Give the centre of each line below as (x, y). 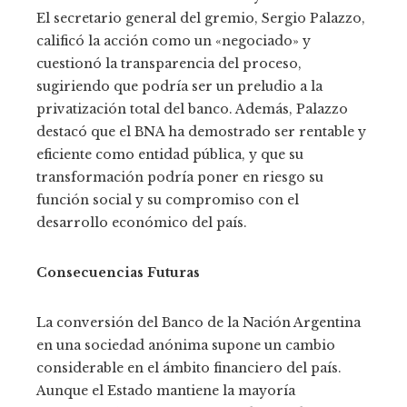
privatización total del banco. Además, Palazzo (192, 109)
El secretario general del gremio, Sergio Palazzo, (201, 18)
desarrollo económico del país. (142, 222)
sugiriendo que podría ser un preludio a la (179, 86)
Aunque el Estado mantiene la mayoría (166, 390)
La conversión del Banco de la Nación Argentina (199, 322)
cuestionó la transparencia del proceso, (169, 63)
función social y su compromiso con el (168, 199)
